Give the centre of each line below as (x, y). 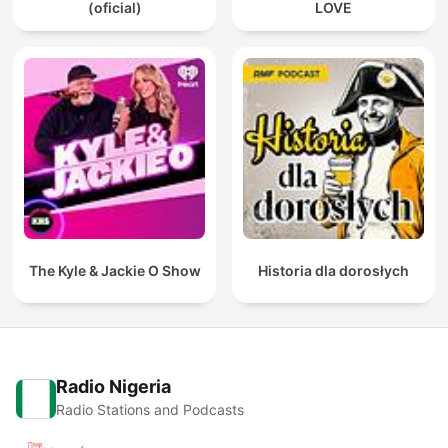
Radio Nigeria (113, 387)
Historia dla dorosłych (333, 271)
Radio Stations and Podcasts (150, 410)
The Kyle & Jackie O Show (114, 271)
